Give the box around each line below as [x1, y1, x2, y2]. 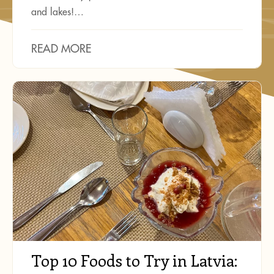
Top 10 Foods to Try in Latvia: [31, 250, 237, 272]
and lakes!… [31, 6, 84, 18]
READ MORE [31, 42, 91, 56]
